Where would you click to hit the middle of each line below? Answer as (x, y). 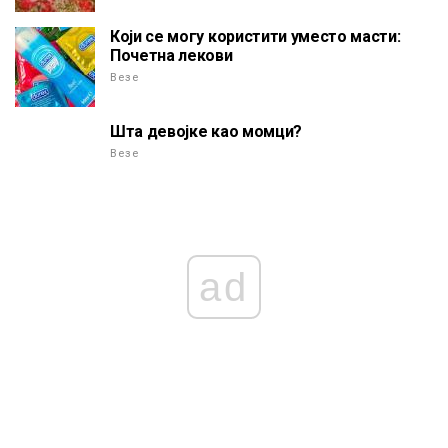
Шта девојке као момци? (206, 132)
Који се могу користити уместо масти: (255, 37)
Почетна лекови (171, 56)
